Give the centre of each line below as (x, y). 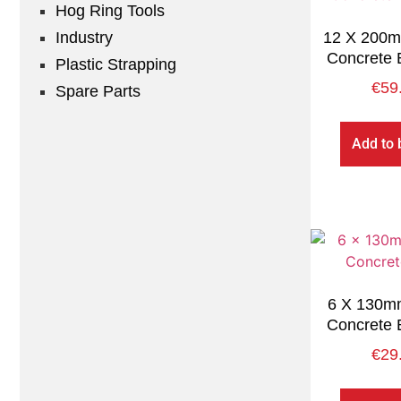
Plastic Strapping (116, 65)
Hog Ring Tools (110, 11)
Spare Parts (98, 92)
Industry (84, 38)
